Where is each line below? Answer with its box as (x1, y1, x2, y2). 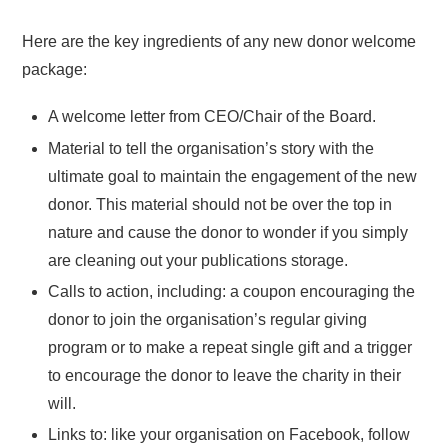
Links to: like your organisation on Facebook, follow (48, 426, 410, 444)
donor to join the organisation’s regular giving (48, 310, 367, 328)
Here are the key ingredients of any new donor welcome (22, 33, 417, 51)
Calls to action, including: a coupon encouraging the (48, 282, 415, 300)
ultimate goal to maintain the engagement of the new (48, 167, 417, 185)
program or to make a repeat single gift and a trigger (48, 338, 412, 356)
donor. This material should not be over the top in (48, 195, 392, 213)
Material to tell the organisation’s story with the (48, 139, 374, 157)
